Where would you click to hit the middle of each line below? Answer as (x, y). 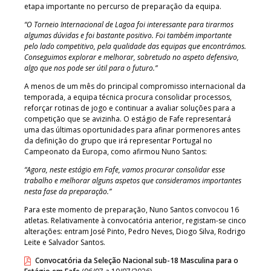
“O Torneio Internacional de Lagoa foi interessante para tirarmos (129, 24)
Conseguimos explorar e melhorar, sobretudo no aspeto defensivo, (132, 57)
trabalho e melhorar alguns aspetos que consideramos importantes (133, 180)
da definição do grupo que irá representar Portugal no (118, 140)
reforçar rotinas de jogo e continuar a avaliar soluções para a (130, 108)
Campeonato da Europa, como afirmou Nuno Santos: (116, 151)
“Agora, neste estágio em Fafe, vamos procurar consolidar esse (125, 169)
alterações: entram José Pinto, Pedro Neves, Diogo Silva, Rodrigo (135, 231)
